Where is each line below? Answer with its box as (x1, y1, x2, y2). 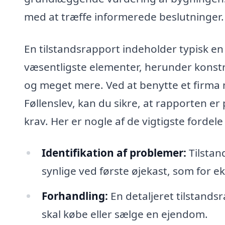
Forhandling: (41, 189, 108, 203)
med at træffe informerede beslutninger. (24, 9, 224, 24)
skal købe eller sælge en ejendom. (41, 207, 208, 221)
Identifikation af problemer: (41, 146, 186, 160)
